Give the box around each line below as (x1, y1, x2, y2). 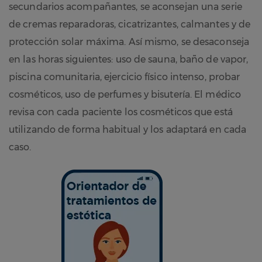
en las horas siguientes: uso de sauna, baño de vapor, (9, 53, 249, 65)
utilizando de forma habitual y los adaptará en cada (9, 123, 247, 135)
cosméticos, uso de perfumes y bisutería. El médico (9, 88, 242, 100)
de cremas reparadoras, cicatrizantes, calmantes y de (9, 18, 251, 30)
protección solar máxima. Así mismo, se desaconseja (9, 36, 250, 47)
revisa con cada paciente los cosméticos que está (9, 106, 233, 118)
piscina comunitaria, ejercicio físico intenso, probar (9, 71, 240, 82)
